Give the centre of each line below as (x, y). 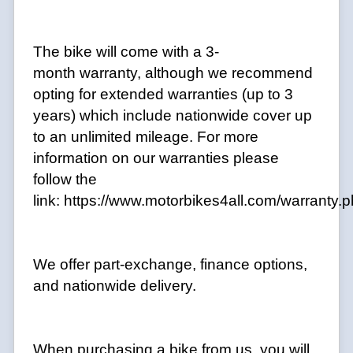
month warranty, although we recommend (173, 73)
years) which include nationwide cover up (173, 116)
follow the (65, 180)
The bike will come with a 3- (126, 52)
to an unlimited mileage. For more (146, 137)
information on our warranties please (156, 158)
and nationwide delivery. (115, 286)
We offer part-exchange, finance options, (170, 265)
